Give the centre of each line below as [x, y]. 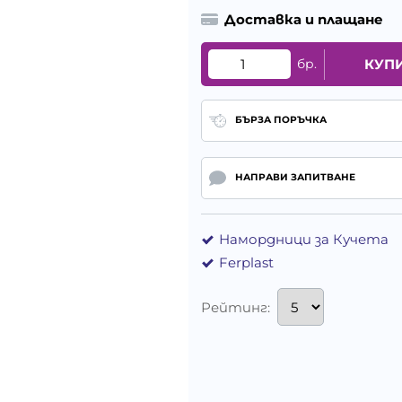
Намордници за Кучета [304, 240]
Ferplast [246, 263]
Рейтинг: [236, 307]
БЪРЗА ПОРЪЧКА [280, 120]
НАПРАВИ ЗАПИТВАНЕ [295, 178]
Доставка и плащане [304, 20]
